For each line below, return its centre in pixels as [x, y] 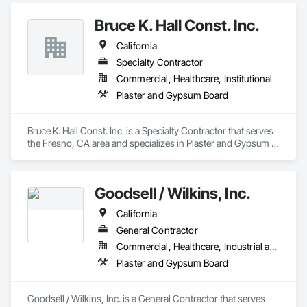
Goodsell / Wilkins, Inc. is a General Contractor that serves [146, 298]
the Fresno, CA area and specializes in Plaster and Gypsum [148, 143]
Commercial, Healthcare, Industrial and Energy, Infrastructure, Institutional [273, 246]
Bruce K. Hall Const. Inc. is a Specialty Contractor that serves [150, 131]
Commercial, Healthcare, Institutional [195, 78]
